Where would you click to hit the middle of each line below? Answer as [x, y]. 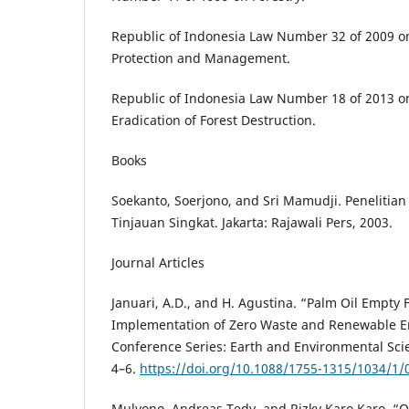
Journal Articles [158, 262]
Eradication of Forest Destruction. [214, 120]
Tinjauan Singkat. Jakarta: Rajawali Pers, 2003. [252, 222]
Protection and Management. [201, 58]
